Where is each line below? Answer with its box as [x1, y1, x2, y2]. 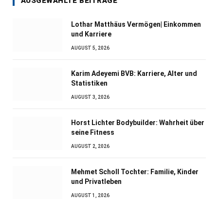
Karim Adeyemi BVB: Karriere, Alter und [71, 69, 197, 77]
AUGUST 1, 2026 [71, 192, 109, 198]
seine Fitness [71, 128, 114, 136]
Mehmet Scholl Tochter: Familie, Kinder [71, 167, 199, 176]
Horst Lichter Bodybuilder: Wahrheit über [71, 118, 204, 127]
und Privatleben [71, 177, 122, 185]
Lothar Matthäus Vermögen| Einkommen [71, 20, 201, 28]
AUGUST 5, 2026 [71, 45, 109, 51]
